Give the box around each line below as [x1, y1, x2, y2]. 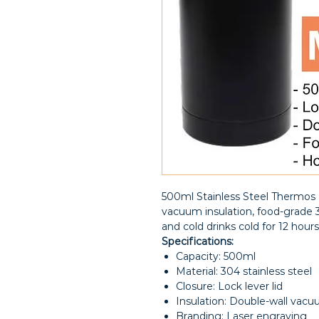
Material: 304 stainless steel [176, 265, 312, 278]
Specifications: [162, 235, 234, 248]
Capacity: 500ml [176, 250, 256, 263]
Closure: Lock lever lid [176, 280, 283, 293]
